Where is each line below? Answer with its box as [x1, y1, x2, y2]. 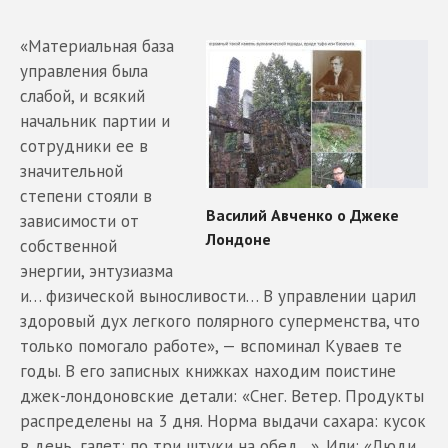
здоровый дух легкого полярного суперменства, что [20, 309, 420, 332]
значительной [20, 159, 123, 182]
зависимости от [20, 209, 139, 232]
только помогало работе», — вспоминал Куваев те [20, 334, 402, 357]
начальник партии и [20, 109, 170, 132]
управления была [20, 59, 148, 82]
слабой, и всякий [20, 84, 145, 107]
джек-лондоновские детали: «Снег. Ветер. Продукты [20, 384, 424, 407]
